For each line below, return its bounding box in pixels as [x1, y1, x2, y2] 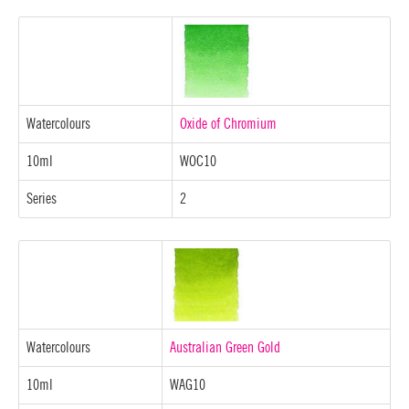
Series [26, 191, 57, 206]
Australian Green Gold [170, 340, 280, 355]
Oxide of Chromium [180, 116, 277, 131]
